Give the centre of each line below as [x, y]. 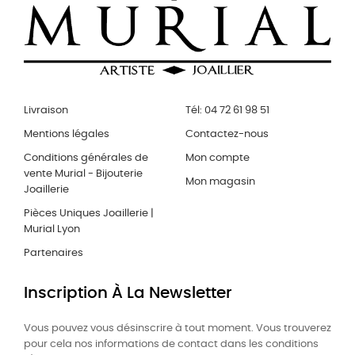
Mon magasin [220, 181]
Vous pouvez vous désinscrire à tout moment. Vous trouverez [177, 328]
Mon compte [218, 158]
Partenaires [53, 253]
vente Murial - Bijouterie [83, 174]
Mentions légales [67, 134]
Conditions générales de [86, 158]
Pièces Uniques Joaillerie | [89, 213]
